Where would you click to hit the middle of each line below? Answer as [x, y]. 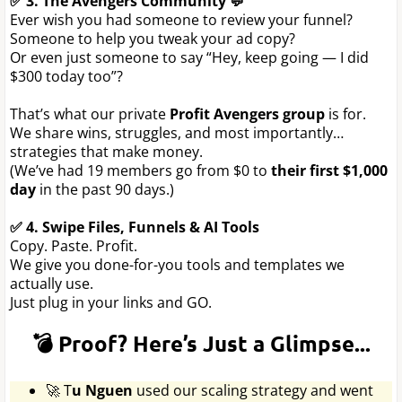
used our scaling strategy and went [253, 390]
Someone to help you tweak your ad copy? [153, 38]
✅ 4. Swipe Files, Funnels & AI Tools [135, 227]
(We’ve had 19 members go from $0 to [140, 170]
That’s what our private [90, 114]
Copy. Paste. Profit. [74, 245]
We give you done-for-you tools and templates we [177, 264]
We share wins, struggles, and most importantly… [177, 132]
